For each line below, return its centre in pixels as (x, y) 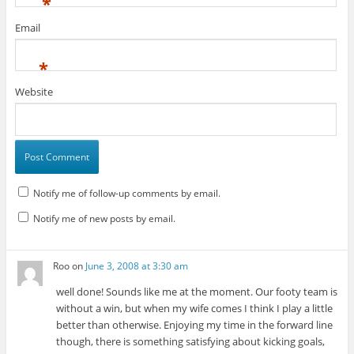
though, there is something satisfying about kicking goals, (191, 342)
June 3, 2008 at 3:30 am (137, 266)
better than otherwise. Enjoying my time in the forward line (195, 325)
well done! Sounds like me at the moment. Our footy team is (197, 292)
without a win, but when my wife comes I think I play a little (195, 309)
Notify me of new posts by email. (104, 218)
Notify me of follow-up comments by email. (126, 193)
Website (34, 91)
